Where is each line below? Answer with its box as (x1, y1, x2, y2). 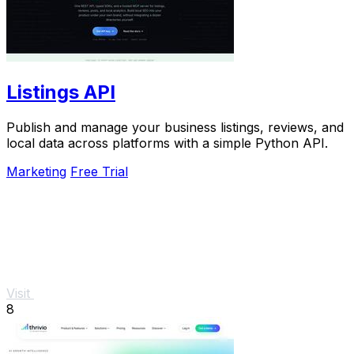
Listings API (6, 80, 115, 104)
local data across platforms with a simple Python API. (6, 134, 328, 151)
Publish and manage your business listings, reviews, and (6, 119, 344, 135)
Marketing (6, 163, 66, 179)
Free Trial (70, 163, 128, 179)
